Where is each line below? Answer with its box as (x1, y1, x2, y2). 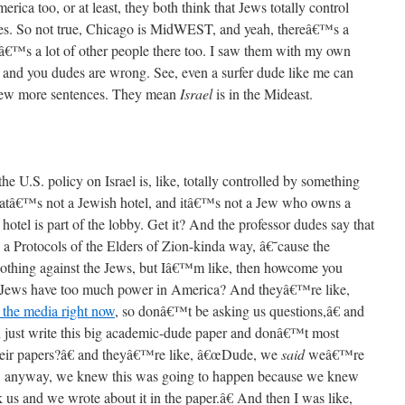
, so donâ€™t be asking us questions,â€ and (115, 301, 364, 320)
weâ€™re (305, 344, 364, 363)
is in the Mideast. (212, 84, 313, 103)
